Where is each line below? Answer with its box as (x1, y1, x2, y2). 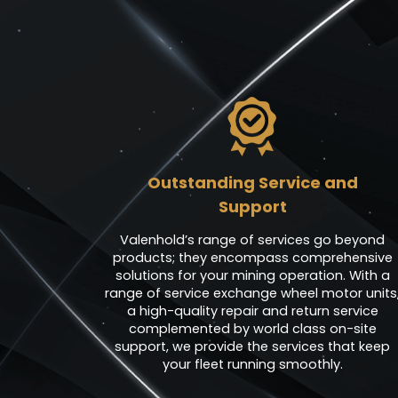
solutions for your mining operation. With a (115, 267, 390, 285)
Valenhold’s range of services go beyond (120, 231, 385, 250)
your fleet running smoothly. (162, 355, 343, 374)
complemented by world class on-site (128, 320, 377, 338)
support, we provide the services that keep (115, 338, 390, 356)
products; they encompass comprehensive (112, 249, 393, 267)
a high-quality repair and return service (126, 302, 378, 321)
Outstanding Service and (147, 171, 358, 195)
